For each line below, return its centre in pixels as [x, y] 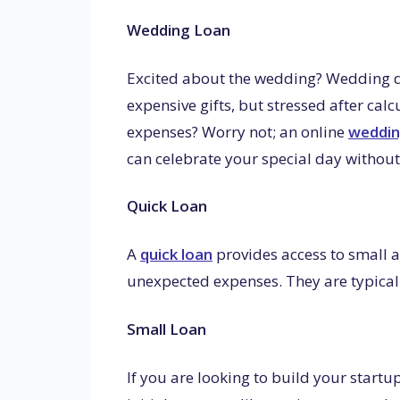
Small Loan [167, 329]
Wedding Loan [179, 29]
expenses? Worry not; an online [237, 131]
